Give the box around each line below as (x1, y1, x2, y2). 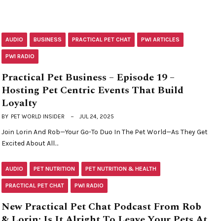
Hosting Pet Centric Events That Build (1, 83, 184, 98)
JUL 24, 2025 (79, 113, 114, 120)
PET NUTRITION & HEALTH (85, 165, 157, 173)
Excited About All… (1, 139, 59, 148)
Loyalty (1, 96, 37, 111)
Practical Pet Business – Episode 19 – (1, 70, 175, 85)
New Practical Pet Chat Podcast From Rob (1, 199, 202, 215)
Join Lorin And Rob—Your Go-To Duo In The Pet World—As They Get (1, 128, 208, 137)
